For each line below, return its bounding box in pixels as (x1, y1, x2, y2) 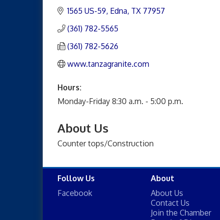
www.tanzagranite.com (67, 58, 149, 69)
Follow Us (57, 173, 95, 183)
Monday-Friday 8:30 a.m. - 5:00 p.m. (57, 96, 183, 106)
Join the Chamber (151, 207, 211, 218)
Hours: (57, 82, 82, 92)
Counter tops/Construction (57, 138, 154, 148)
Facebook (57, 188, 92, 198)
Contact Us (151, 197, 190, 208)
